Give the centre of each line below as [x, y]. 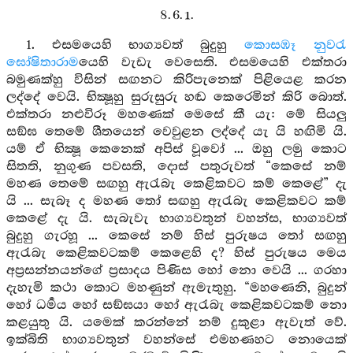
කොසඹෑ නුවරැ [295, 45]
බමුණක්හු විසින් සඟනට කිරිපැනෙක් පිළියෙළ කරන [176, 80]
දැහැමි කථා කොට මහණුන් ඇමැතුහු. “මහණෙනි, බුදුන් [176, 288]
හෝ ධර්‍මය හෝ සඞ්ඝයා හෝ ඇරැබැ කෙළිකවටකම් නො [176, 305]
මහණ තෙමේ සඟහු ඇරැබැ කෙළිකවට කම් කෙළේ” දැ [176, 184]
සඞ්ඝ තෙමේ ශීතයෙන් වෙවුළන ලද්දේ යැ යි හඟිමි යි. [176, 132]
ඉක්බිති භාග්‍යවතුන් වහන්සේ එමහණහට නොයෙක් [176, 340]
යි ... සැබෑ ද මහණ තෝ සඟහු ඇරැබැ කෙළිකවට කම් [176, 201]
